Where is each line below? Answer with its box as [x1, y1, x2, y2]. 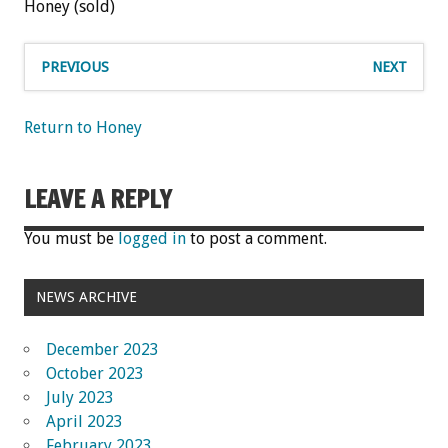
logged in [118, 228, 186, 248]
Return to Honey [24, 117, 142, 137]
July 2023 [46, 387, 114, 407]
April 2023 [46, 411, 123, 431]
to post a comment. [186, 228, 327, 248]
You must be [24, 228, 118, 248]
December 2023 [46, 339, 159, 359]
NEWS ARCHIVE [35, 289, 137, 306]
